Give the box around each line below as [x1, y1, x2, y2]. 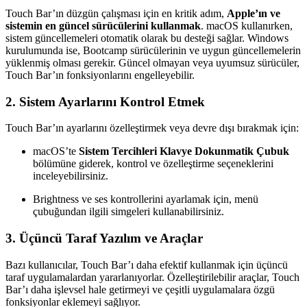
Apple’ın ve [227, 7, 280, 19]
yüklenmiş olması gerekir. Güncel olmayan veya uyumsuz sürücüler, [5, 56, 299, 69]
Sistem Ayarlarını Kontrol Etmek [19, 94, 205, 109]
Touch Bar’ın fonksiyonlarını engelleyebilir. [5, 69, 195, 81]
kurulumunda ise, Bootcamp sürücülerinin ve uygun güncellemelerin [5, 44, 301, 56]
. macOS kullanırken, [201, 19, 293, 32]
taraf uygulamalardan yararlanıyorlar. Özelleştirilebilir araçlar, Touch [5, 271, 299, 283]
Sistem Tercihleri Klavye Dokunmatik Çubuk [79, 145, 289, 158]
